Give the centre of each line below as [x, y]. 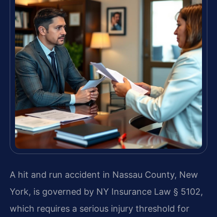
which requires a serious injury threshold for [100, 209]
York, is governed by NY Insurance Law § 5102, [106, 192]
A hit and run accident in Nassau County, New [104, 175]
